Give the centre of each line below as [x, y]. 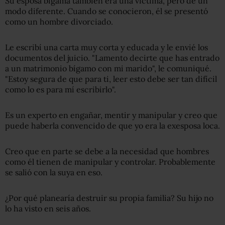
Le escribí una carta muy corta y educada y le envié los [106, 47]
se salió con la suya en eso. [54, 173]
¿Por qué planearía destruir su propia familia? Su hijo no [109, 198]
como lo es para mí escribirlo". [61, 90]
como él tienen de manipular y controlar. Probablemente [110, 162]
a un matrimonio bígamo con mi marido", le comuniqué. [108, 69]
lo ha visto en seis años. [48, 209]
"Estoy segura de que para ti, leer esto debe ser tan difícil [111, 79]
